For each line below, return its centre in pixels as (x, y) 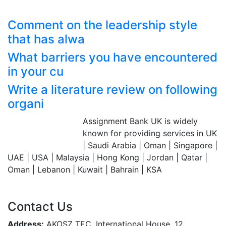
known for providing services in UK (150, 133)
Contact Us (40, 206)
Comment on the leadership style (102, 25)
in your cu (36, 71)
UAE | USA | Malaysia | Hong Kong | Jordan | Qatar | (107, 157)
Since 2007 (29, 137)
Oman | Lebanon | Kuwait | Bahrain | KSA (85, 169)
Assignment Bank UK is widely (140, 121)
